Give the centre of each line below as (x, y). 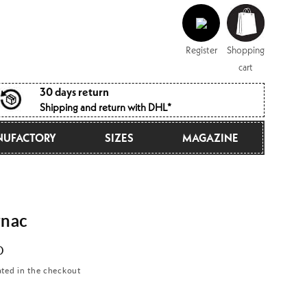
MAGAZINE (210, 138)
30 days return (74, 92)
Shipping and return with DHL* (105, 107)
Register (201, 50)
